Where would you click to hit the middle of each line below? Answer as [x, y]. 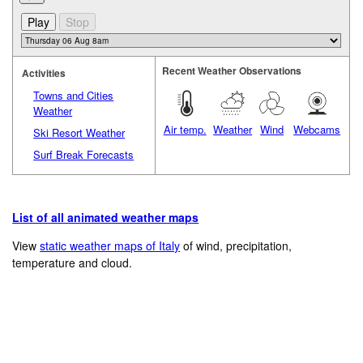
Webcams [317, 130]
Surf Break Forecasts [84, 155]
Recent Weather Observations [232, 71]
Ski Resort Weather [79, 133]
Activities [44, 73]
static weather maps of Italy [110, 246]
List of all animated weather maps [106, 218]
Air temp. [185, 130]
